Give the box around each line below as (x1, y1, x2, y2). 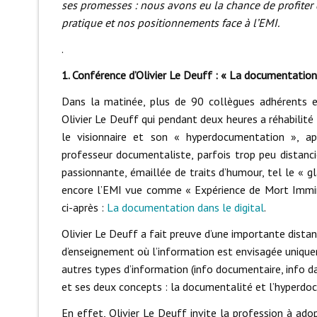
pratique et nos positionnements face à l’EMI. (61, 16, 279, 30)
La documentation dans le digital (106, 200, 264, 215)
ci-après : (61, 200, 107, 215)
